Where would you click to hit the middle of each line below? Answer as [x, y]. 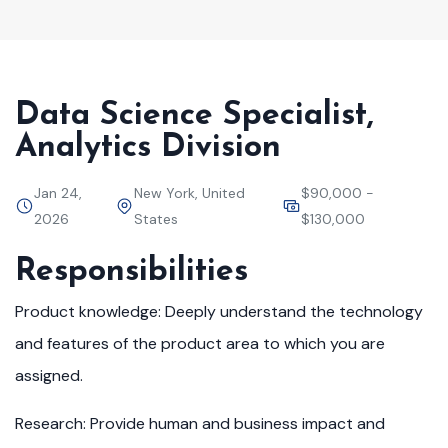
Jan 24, [57, 193]
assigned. [49, 375]
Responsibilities [131, 272]
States [155, 219]
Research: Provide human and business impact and [200, 423]
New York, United [189, 193]
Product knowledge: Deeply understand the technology [219, 311]
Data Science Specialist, [194, 116]
